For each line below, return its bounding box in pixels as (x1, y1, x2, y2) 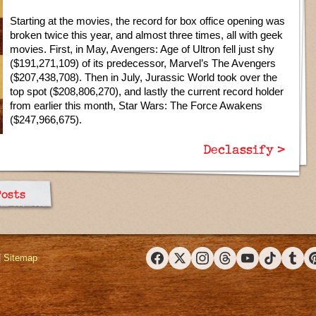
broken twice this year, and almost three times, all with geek (10, 29, 283, 41)
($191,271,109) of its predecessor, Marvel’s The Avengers (10, 57, 276, 69)
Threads (224, 258, 257, 269)
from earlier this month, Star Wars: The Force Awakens (10, 99, 262, 111)
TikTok (269, 258, 296, 269)
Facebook (156, 258, 196, 269)
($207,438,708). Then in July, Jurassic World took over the (10, 71, 277, 83)
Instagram (201, 258, 242, 269)
